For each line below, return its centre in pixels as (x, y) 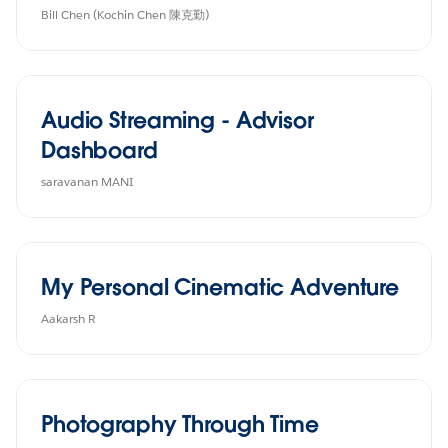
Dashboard (99, 149)
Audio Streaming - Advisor (177, 119)
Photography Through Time (180, 423)
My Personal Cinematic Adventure (220, 286)
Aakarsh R (68, 318)
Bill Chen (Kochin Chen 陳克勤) (125, 14)
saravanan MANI (87, 181)
